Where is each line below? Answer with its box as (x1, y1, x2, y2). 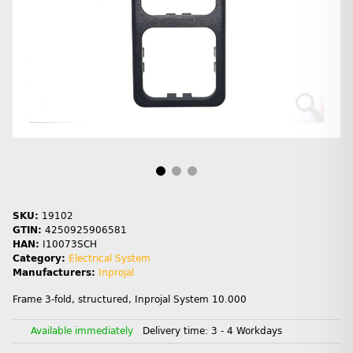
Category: (13, 253, 69, 265)
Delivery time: (143, 325, 211, 337)
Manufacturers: (13, 267, 95, 279)
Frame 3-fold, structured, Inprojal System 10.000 (13, 294, 247, 306)
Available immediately (31, 325, 133, 337)
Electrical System (69, 253, 150, 265)
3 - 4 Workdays (211, 325, 282, 337)
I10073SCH (43, 239, 97, 251)
